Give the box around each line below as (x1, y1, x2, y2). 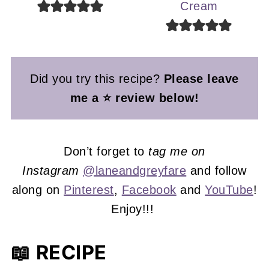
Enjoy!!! (111, 202, 158, 216)
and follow (186, 163, 247, 177)
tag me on (148, 144, 205, 158)
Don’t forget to (64, 144, 149, 158)
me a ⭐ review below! (70, 91, 199, 104)
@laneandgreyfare (83, 163, 187, 177)
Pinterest (64, 183, 114, 196)
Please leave (163, 71, 239, 85)
